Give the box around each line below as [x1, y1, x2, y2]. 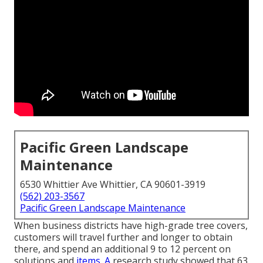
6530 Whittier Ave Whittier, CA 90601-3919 [20, 178, 205, 191]
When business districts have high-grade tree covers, [14, 219, 248, 232]
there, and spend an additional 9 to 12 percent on [14, 242, 231, 256]
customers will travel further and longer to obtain [14, 231, 232, 244]
